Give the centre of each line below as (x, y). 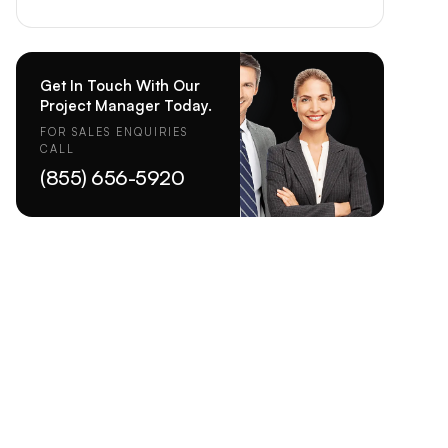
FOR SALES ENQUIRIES (114, 132)
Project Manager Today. (126, 105)
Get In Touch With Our (120, 85)
